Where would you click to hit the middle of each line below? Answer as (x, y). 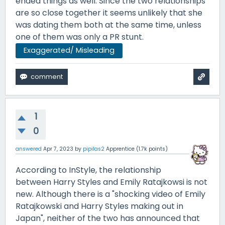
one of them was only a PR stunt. (80, 37)
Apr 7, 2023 (58, 149)
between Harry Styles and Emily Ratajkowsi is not (111, 182)
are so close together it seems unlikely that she (109, 13)
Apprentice (120, 149)
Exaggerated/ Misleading (69, 50)
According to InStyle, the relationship (88, 170)
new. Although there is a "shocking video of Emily (110, 194)
